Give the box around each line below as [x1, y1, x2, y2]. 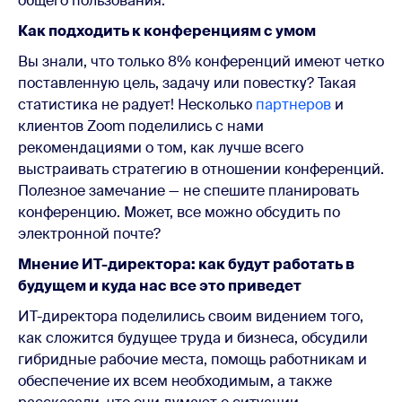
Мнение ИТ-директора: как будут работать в [18, 254, 354, 274]
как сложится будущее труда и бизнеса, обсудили [18, 328, 368, 347]
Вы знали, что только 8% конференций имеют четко [18, 51, 384, 71]
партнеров [256, 94, 331, 114]
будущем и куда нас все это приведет [18, 275, 301, 295]
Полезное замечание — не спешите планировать [18, 180, 359, 200]
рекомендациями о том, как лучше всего [18, 137, 303, 157]
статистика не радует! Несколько [18, 94, 256, 114]
